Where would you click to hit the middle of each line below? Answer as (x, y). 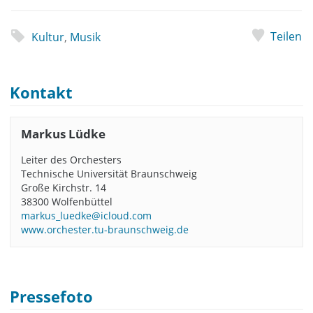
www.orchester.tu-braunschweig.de (104, 229)
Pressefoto (52, 296)
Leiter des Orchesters (71, 159)
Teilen (286, 37)
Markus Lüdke (63, 134)
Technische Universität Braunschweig (109, 173)
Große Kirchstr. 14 (63, 187)
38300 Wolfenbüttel (66, 201)
